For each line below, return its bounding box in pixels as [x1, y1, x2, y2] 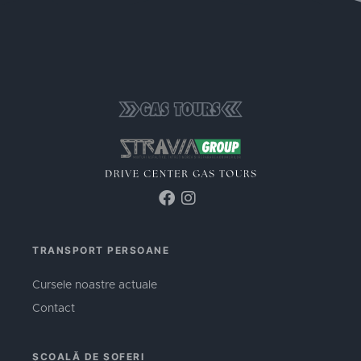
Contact [32, 303, 75, 315]
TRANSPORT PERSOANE [32, 244, 169, 257]
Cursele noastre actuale [32, 280, 157, 292]
